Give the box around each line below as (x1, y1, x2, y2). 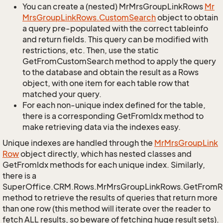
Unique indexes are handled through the (2, 138, 154, 148)
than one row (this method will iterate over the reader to (2, 204, 211, 214)
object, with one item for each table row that (22, 78, 189, 88)
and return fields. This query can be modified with (22, 34, 208, 44)
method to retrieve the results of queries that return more (2, 193, 218, 203)
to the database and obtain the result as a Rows (22, 67, 199, 77)
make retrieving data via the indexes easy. (22, 122, 181, 132)
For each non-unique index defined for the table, (22, 100, 206, 110)
